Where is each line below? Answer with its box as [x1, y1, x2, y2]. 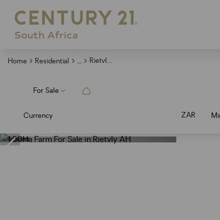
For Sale [33, 86, 59, 95]
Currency [24, 110, 53, 120]
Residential [35, 56, 69, 66]
